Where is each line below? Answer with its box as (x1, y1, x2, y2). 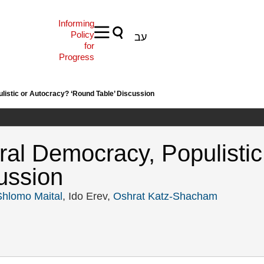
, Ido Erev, (62, 190, 113, 202)
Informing (58, 18, 94, 28)
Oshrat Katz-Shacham (113, 190, 217, 202)
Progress (58, 52, 94, 62)
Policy (70, 29, 94, 39)
